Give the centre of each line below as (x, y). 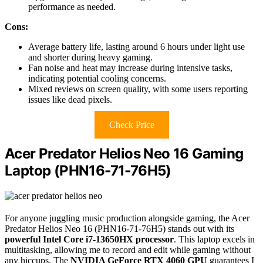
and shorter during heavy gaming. (90, 58)
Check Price (131, 125)
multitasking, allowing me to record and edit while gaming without (128, 250)
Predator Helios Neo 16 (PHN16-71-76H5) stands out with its (119, 229)
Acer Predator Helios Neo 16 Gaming (124, 154)
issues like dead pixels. (70, 100)
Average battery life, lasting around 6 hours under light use (136, 47)
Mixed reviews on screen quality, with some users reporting (138, 89)
